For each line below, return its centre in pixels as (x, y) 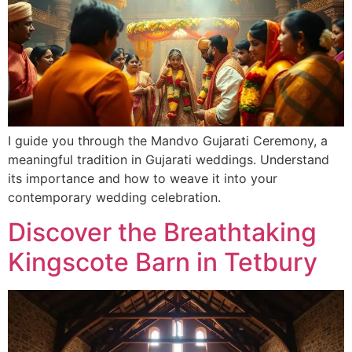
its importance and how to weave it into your (143, 178)
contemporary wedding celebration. (114, 197)
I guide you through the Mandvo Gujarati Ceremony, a (168, 140)
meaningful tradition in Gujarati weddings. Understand (169, 159)
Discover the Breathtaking (162, 233)
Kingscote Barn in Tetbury (163, 262)
